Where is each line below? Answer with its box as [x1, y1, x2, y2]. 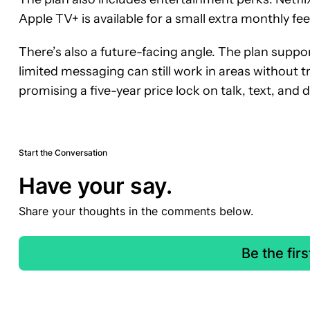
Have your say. [19, 172, 172, 200]
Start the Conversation [19, 147, 107, 158]
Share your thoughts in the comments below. [19, 204, 253, 219]
